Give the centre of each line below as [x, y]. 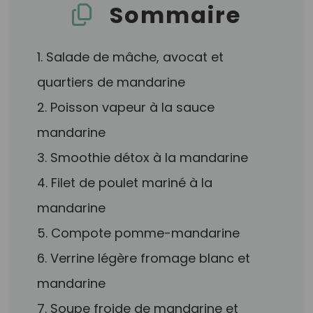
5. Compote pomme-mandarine [139, 233]
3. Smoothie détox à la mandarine [143, 158]
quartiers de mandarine [111, 82]
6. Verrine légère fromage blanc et [144, 258]
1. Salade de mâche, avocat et [131, 57]
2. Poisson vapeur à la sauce [126, 107]
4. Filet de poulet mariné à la [125, 183]
